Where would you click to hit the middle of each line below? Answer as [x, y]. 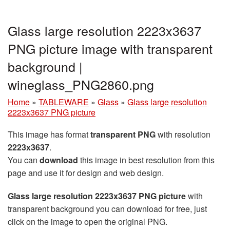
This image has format [49, 134]
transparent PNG [123, 134]
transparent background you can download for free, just [107, 208]
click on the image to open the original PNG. [88, 221]
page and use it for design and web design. [86, 172]
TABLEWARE [64, 102]
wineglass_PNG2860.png [81, 84]
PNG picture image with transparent [110, 48]
